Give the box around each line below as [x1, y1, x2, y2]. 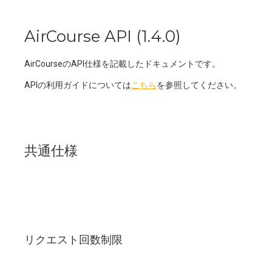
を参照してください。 [157, 80, 242, 90]
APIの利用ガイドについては [24, 80, 131, 90]
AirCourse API [24, 27, 132, 46]
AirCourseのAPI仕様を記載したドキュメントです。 [24, 59, 220, 69]
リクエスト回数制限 [24, 233, 123, 246]
